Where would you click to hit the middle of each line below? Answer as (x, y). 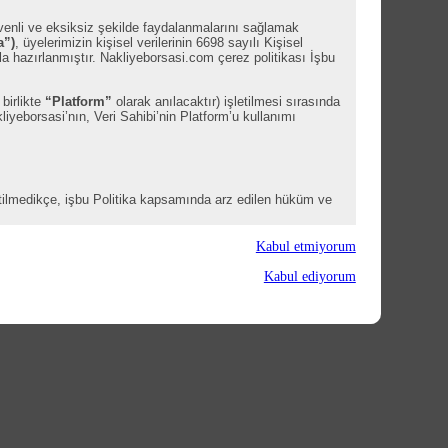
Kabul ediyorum (309, 277)
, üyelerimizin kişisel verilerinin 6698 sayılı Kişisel (159, 43)
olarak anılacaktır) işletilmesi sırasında (226, 102)
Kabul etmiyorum (305, 247)
